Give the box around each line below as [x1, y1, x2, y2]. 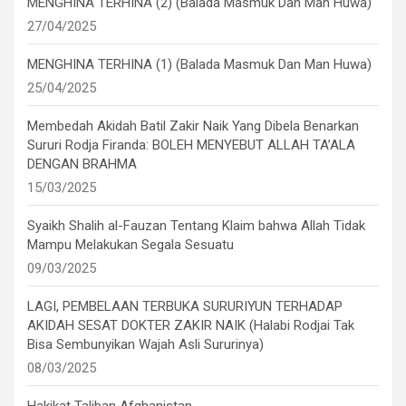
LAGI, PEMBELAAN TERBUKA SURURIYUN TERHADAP [27, 298, 343, 315]
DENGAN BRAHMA [27, 156, 137, 173]
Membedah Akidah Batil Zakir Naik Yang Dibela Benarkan [27, 118, 359, 135]
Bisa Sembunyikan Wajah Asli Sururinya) [27, 336, 264, 353]
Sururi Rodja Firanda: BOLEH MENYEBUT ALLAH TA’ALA [27, 137, 355, 154]
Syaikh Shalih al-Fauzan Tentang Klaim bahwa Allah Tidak [27, 217, 365, 235]
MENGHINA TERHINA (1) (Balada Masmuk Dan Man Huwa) [27, 56, 372, 73]
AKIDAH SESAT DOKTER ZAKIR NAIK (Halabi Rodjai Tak [27, 317, 354, 334]
